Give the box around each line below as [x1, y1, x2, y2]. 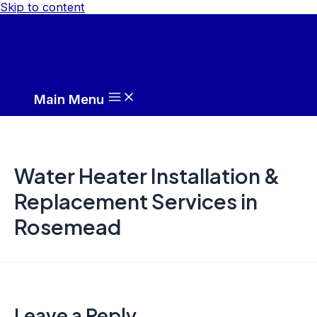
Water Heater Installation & [14, 162, 280, 188]
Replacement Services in [14, 188, 258, 214]
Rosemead [14, 213, 121, 239]
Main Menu [34, 91, 104, 107]
